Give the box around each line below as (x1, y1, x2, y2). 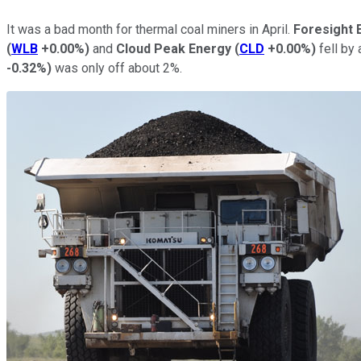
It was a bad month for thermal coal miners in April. (6, 21, 293, 37)
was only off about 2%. (52, 60, 189, 76)
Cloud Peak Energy (116, 40, 231, 56)
